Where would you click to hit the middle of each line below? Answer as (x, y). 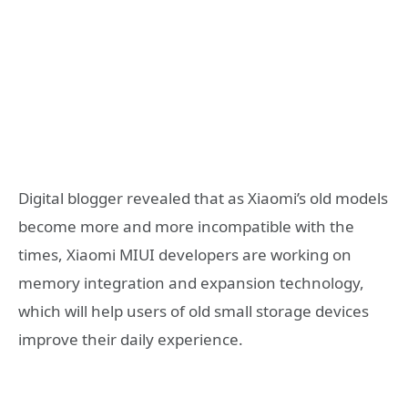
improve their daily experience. (131, 339)
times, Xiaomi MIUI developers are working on (185, 254)
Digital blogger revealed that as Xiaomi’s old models (203, 198)
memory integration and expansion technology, (191, 282)
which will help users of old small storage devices (194, 311)
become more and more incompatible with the (186, 226)
